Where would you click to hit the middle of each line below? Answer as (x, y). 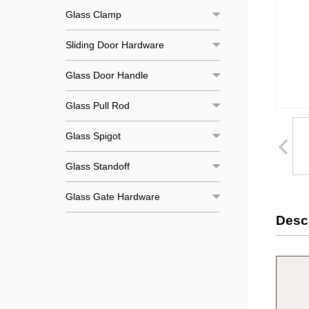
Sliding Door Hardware (114, 44)
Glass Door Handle (107, 75)
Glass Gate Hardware (112, 196)
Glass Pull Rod (97, 105)
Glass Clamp (93, 14)
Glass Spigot (93, 136)
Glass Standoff (97, 166)
